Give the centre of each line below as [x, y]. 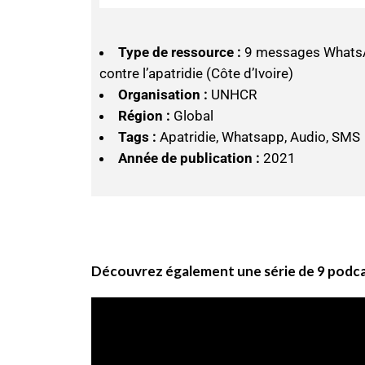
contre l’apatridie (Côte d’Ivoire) [196, 73]
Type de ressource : [180, 52]
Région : [144, 116]
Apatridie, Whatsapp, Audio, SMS [258, 137]
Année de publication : [189, 158]
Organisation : [165, 95]
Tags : [137, 137]
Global [192, 116]
